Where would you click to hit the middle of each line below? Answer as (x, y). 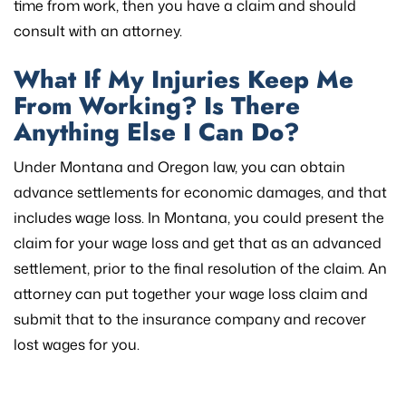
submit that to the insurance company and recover (190, 319)
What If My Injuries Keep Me (184, 80)
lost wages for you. (77, 345)
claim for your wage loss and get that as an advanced (198, 243)
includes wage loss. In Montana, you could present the (199, 218)
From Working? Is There (157, 106)
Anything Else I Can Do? (156, 132)
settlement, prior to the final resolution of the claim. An (200, 269)
